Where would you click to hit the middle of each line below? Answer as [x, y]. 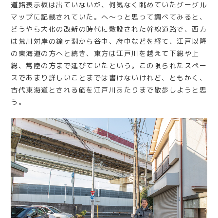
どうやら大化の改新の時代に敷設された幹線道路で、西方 [109, 29]
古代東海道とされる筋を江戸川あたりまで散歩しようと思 [109, 90]
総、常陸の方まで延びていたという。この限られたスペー [109, 66]
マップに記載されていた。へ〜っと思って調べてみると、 [109, 17]
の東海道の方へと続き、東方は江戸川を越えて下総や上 [105, 54]
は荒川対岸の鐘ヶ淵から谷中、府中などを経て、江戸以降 [109, 41]
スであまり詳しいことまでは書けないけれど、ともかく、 [109, 78]
